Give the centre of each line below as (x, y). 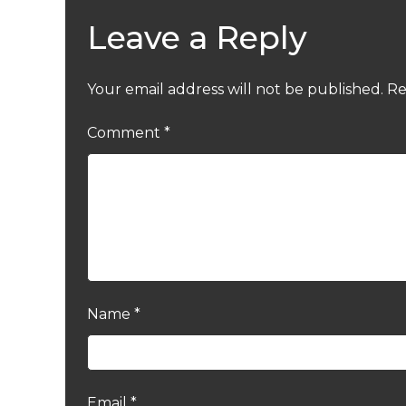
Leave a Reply (197, 38)
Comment (125, 133)
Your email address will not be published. (235, 90)
